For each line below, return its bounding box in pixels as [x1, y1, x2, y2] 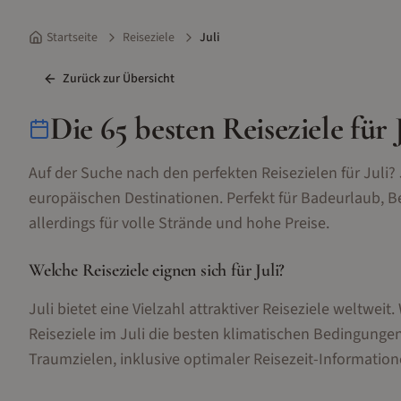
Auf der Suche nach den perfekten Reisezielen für [29, 162, 363, 184]
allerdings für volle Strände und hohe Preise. [29, 212, 329, 235]
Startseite [47, 29, 98, 47]
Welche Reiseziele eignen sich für [29, 260, 256, 281]
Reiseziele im [29, 323, 120, 346]
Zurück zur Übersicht [63, 70, 175, 88]
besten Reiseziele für [127, 109, 395, 148]
